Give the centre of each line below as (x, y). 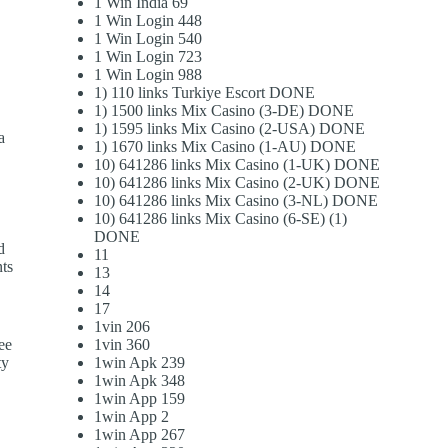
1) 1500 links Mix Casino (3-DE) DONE (224, 111)
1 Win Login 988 (148, 75)
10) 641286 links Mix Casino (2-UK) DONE (237, 183)
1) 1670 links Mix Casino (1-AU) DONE (225, 147)
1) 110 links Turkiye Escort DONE (205, 93)
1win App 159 (140, 399)
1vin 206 (122, 327)
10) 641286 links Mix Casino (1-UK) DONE (237, 165)
